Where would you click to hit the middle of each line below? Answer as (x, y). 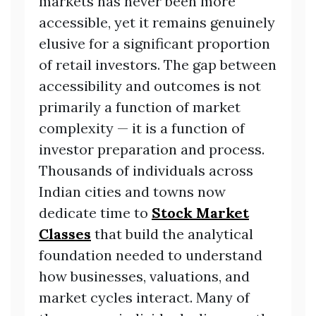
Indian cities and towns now (132, 191)
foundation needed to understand (151, 255)
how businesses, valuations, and (144, 276)
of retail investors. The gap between (158, 64)
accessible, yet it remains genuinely (157, 22)
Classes (65, 233)
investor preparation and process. (152, 149)
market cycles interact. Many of (144, 297)
